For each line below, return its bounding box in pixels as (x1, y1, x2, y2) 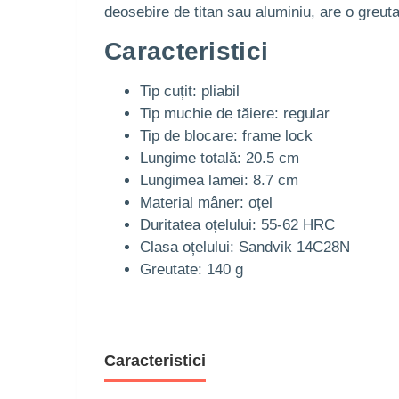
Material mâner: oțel (140, 194, 273, 211)
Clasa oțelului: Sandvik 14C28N (140, 239, 350, 256)
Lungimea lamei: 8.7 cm (140, 172, 298, 189)
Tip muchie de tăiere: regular (140, 105, 330, 122)
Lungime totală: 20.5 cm (140, 150, 299, 167)
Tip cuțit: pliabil (140, 83, 240, 100)
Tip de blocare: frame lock (140, 127, 313, 144)
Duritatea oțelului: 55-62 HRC (140, 216, 335, 233)
